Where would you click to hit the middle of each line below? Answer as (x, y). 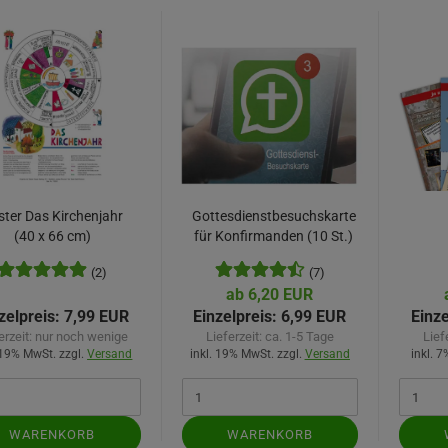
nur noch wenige (82, 336)
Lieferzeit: (235, 336)
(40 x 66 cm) (52, 236)
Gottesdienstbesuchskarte (273, 216)
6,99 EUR (312, 316)
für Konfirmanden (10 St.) (273, 236)
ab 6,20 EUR (270, 294)
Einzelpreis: (235, 316)
